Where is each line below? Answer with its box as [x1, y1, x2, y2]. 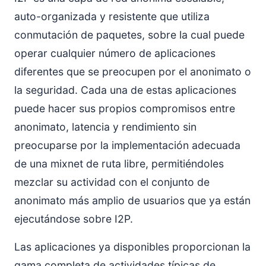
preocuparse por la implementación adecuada [14, 139, 240, 151]
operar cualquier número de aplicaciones [14, 47, 216, 59]
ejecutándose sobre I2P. [14, 213, 133, 225]
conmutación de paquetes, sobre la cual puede [14, 28, 245, 41]
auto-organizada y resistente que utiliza [14, 10, 210, 23]
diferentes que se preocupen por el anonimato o [14, 65, 251, 78]
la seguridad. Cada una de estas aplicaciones [14, 84, 236, 96]
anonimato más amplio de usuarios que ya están [14, 194, 251, 207]
